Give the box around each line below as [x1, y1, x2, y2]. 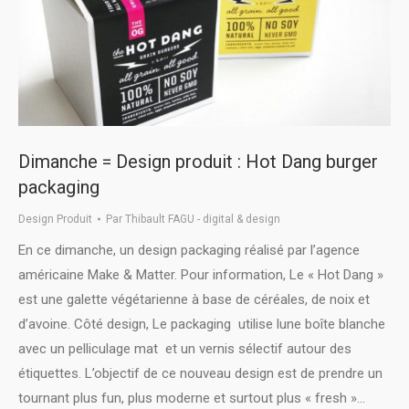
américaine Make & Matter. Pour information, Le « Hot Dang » [18, 267, 383, 284]
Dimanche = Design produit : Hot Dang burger [18, 151, 378, 173]
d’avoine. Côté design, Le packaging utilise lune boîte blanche [18, 316, 385, 333]
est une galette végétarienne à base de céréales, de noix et [18, 291, 370, 309]
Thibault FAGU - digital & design [125, 213, 280, 226]
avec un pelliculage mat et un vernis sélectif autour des [18, 341, 351, 358]
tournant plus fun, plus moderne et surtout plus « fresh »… [18, 390, 365, 407]
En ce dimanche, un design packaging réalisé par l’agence [18, 242, 360, 259]
